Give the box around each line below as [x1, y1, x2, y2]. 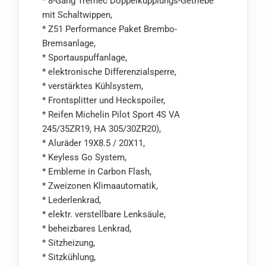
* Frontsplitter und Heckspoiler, [42, 95, 165, 106]
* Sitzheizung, [42, 237, 95, 249]
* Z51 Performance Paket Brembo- [42, 24, 177, 35]
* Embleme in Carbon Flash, [42, 166, 151, 178]
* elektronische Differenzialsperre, [42, 66, 176, 78]
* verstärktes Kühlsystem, [42, 81, 143, 92]
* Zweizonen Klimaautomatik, [42, 180, 158, 192]
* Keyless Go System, [42, 152, 126, 163]
